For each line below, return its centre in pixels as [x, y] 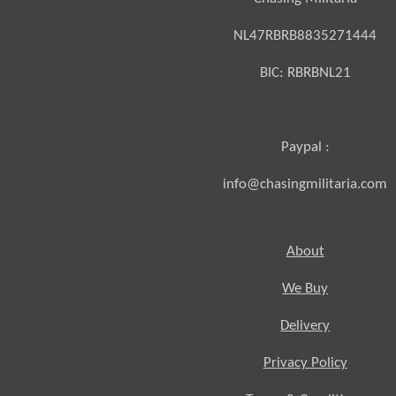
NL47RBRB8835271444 [305, 35]
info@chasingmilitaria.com [305, 184]
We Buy [305, 288]
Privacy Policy [305, 362]
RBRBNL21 [319, 72]
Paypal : [305, 147]
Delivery [305, 325]
